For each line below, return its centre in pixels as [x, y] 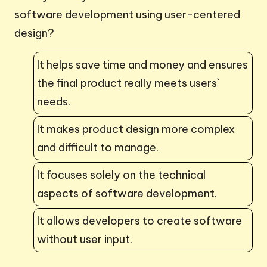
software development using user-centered [127, 14]
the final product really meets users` [128, 83]
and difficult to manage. [98, 147]
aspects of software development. [127, 193]
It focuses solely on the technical [121, 175]
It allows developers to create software [139, 221]
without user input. [85, 239]
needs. [54, 101]
